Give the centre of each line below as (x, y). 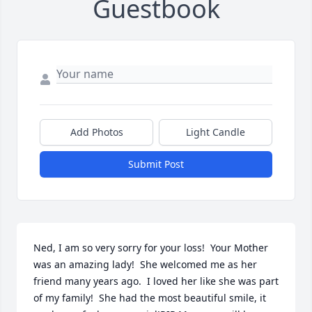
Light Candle (216, 132)
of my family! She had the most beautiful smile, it (150, 298)
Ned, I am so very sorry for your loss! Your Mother (151, 248)
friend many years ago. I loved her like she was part (156, 281)
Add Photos (96, 132)
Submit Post (156, 164)
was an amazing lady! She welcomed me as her (145, 265)
